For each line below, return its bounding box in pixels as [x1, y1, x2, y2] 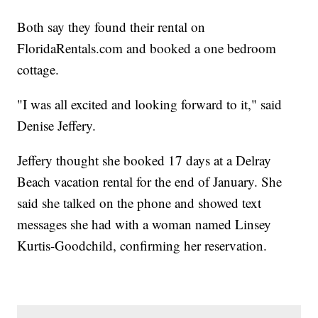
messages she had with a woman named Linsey [17, 214, 272, 233]
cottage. [17, 60, 60, 78]
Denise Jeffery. [17, 116, 97, 134]
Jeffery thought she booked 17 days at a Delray [17, 150, 272, 169]
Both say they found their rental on [17, 17, 206, 35]
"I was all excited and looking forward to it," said [17, 94, 283, 113]
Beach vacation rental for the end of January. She [17, 172, 283, 190]
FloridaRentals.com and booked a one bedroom [17, 38, 277, 57]
